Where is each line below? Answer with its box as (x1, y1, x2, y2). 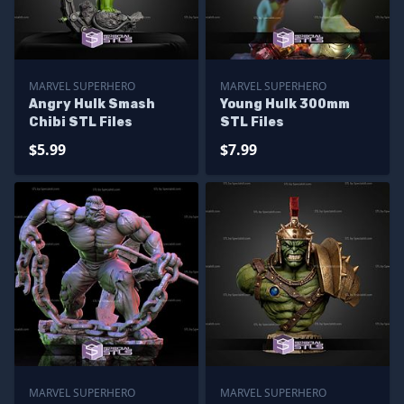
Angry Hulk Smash (29, 96, 155, 112)
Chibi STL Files (29, 115, 133, 130)
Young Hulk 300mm (220, 96, 350, 112)
